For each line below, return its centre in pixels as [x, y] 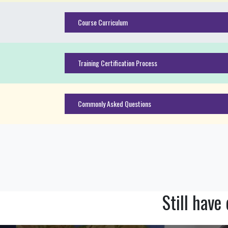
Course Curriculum [103, 22]
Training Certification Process [118, 63]
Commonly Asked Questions [115, 103]
